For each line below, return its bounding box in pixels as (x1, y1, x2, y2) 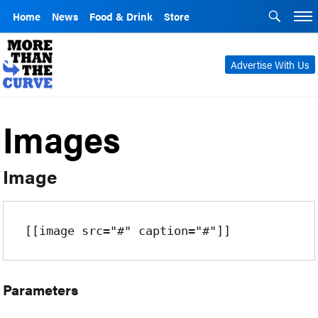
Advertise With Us (230, 57, 309, 72)
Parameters (3, 279, 79, 300)
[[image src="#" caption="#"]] (25, 224, 231, 238)
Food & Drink (89, 9, 153, 23)
